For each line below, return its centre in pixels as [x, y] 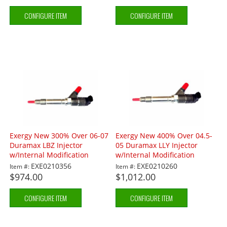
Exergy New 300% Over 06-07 [59, 136]
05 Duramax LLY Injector [157, 145]
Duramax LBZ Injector [46, 145]
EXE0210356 [51, 166]
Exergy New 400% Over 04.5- [164, 136]
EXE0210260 [157, 166]
